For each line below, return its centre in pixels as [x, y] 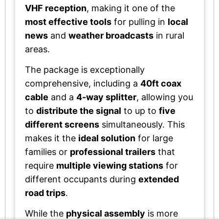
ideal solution [107, 138]
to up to [140, 110]
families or [47, 152]
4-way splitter [106, 97]
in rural [169, 35]
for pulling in [140, 22]
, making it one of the [131, 8]
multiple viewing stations [110, 165]
